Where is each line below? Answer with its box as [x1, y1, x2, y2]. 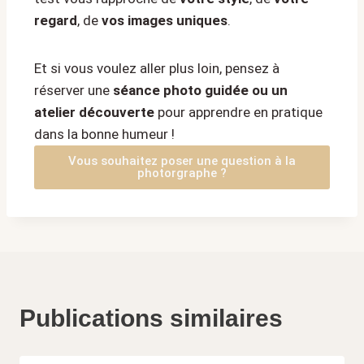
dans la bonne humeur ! [34, 126, 175, 143]
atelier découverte [34, 104, 154, 121]
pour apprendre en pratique [154, 104, 323, 121]
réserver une [34, 82, 113, 99]
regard [34, 12, 77, 29]
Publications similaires [19, 305, 283, 332]
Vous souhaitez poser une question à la [68, 154, 296, 169]
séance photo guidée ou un [113, 82, 288, 99]
